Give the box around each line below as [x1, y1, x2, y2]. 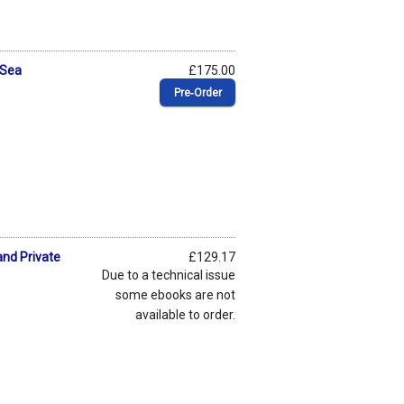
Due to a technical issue [102, 267, 235, 282]
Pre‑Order [173, 86, 222, 99]
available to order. [135, 307, 235, 322]
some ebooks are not [115, 287, 235, 302]
